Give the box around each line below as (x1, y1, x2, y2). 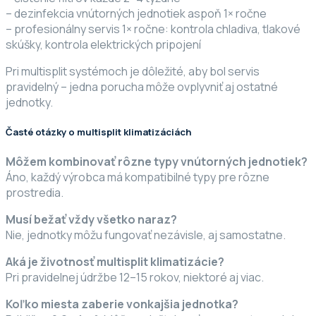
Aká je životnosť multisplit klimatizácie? (6, 254, 224, 270)
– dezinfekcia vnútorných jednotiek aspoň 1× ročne (6, 5, 267, 21)
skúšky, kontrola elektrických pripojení (6, 36, 201, 52)
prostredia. (6, 185, 63, 201)
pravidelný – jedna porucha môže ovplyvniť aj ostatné (6, 78, 278, 95)
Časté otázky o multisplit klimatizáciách (6, 125, 191, 138)
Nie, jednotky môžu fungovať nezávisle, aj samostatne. (6, 227, 286, 243)
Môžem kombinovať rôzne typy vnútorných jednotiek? (6, 154, 308, 170)
